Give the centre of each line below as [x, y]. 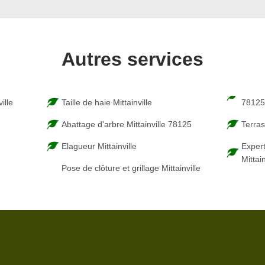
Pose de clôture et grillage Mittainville [131, 168]
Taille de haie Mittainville [106, 102]
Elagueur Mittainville [99, 146]
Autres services [132, 59]
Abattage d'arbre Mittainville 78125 [126, 124]
